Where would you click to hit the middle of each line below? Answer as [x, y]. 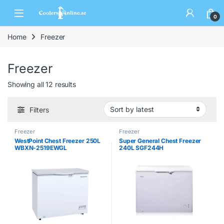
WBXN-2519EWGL [41, 147]
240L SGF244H [141, 147]
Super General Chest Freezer [160, 140]
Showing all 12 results [42, 84]
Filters [39, 110]
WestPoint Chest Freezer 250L [58, 140]
